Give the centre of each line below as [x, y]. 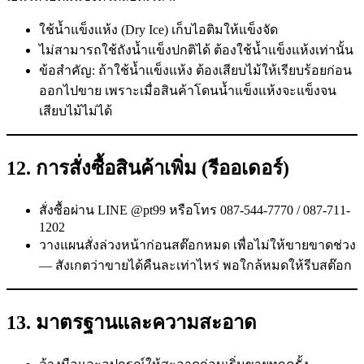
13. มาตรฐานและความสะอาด [132, 323]
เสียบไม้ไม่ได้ [76, 111]
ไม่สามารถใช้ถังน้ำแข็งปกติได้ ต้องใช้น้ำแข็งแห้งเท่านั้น [196, 50]
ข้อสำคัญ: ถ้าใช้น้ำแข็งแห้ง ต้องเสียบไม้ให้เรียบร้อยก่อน [195, 71]
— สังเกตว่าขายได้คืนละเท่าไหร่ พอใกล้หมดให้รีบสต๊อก [195, 266]
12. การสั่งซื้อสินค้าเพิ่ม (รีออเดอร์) [148, 169]
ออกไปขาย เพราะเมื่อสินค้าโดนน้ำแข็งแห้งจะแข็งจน [188, 91]
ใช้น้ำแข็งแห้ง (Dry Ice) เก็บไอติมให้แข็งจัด [158, 30]
